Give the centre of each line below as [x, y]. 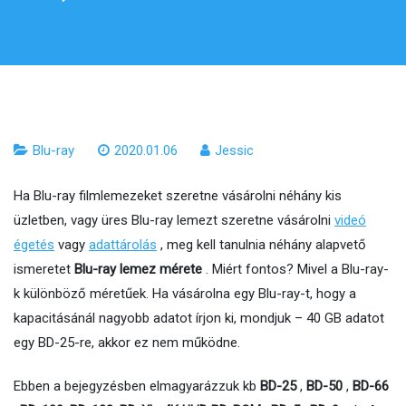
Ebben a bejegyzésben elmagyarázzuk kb [137, 386]
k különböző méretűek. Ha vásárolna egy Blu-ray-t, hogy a [185, 293]
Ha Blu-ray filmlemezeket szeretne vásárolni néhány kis [178, 195]
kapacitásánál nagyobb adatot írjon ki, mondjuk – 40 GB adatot [199, 318]
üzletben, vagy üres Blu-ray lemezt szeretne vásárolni [174, 220]
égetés [34, 244]
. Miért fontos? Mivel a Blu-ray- [295, 269]
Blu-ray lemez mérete [138, 269]
